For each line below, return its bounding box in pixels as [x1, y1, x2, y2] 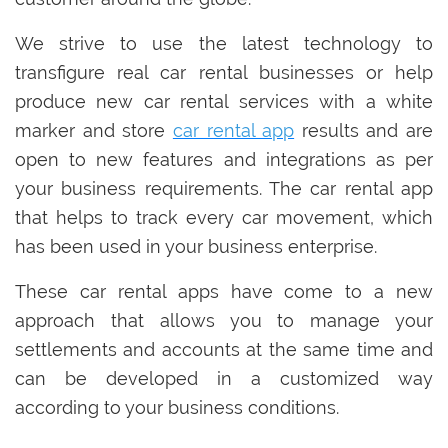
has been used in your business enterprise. [15, 236, 382, 258]
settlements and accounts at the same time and [15, 339, 433, 361]
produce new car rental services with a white [15, 91, 433, 113]
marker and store [15, 120, 173, 142]
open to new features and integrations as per [15, 149, 433, 171]
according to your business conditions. [15, 397, 339, 419]
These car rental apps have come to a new [15, 281, 433, 303]
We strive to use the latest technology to [15, 33, 433, 55]
